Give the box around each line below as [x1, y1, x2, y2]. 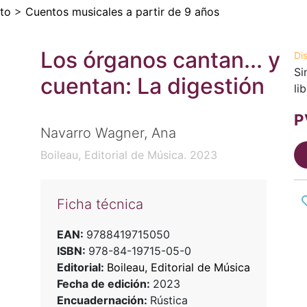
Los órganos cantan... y [40, 47, 280, 73]
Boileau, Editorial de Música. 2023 [40, 148, 217, 162]
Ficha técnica [56, 196, 143, 213]
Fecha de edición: [56, 277, 153, 291]
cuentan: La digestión [40, 73, 265, 99]
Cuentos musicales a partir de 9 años [25, 5, 219, 19]
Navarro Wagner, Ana [40, 125, 176, 142]
